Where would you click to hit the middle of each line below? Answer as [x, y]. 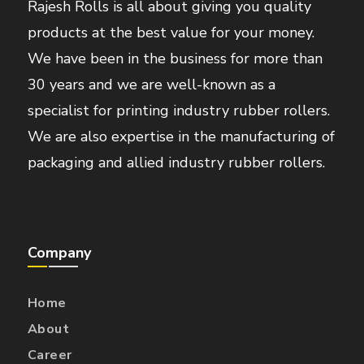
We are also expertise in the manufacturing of [181, 137]
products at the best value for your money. [171, 33]
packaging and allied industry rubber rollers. [176, 163]
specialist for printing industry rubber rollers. [178, 111]
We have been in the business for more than [175, 59]
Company [59, 253]
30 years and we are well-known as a [151, 85]
